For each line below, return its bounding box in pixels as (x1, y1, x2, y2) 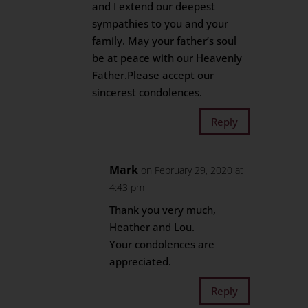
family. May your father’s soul (92, 34, 237, 47)
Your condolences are (109, 237, 215, 251)
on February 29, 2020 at (141, 164, 244, 177)
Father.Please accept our (92, 68, 214, 82)
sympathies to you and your (92, 16, 229, 30)
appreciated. (109, 254, 172, 268)
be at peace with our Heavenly (92, 51, 243, 65)
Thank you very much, (109, 203, 217, 217)
